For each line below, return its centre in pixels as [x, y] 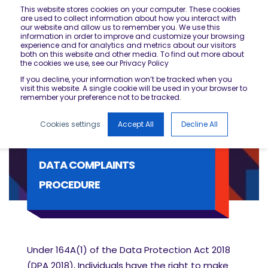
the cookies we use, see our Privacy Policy [95, 63]
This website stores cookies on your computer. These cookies [130, 9]
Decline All [200, 124]
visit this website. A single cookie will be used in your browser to [134, 88]
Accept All [136, 124]
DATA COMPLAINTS [87, 165]
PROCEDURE [69, 185]
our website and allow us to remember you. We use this [120, 27]
